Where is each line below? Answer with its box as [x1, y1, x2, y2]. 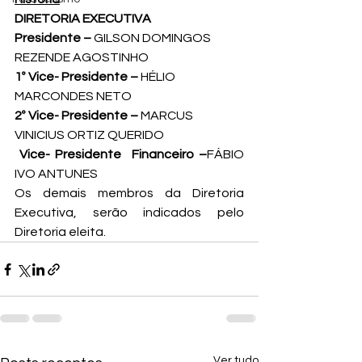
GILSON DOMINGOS [94, 32, 213, 44]
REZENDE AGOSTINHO [15, 51, 149, 64]
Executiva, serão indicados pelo [15, 206, 244, 219]
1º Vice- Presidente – [15, 70, 141, 83]
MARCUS [141, 109, 196, 122]
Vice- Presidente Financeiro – [15, 148, 207, 161]
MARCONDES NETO [15, 90, 132, 103]
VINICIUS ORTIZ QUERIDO [15, 128, 164, 141]
